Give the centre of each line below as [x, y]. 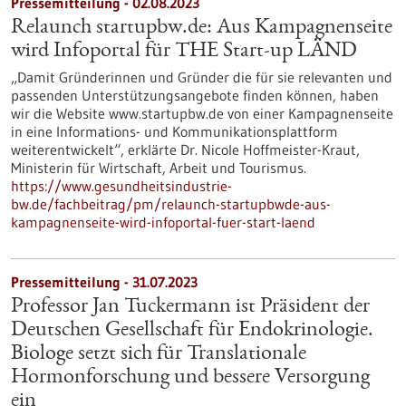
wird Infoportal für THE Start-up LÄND [184, 52]
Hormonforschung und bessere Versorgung [190, 378]
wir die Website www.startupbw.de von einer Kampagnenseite [202, 113]
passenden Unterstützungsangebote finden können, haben [195, 95]
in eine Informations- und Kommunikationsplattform [174, 131]
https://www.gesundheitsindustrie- [121, 186]
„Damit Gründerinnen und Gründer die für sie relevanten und [202, 77]
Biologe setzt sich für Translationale [159, 354]
